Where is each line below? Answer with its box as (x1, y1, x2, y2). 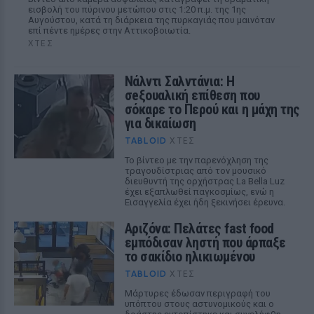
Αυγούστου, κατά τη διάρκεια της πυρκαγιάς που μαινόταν (28, 15, 275, 25)
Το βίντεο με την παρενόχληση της (124, 155, 268, 165)
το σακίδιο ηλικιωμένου (124, 248, 255, 265)
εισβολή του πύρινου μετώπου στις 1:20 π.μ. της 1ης (28, 4, 246, 15)
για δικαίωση (124, 115, 196, 132)
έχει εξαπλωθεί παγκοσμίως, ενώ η (124, 186, 274, 197)
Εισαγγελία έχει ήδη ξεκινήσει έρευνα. (124, 197, 285, 207)
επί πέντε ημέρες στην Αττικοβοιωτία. (28, 25, 191, 36)
